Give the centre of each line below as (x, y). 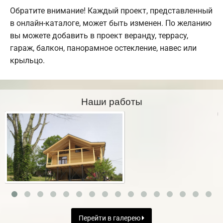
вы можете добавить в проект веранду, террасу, (99, 36)
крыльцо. (27, 61)
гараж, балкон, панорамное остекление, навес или (103, 48)
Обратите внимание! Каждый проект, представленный (111, 11)
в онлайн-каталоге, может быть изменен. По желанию (111, 23)
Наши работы (111, 101)
